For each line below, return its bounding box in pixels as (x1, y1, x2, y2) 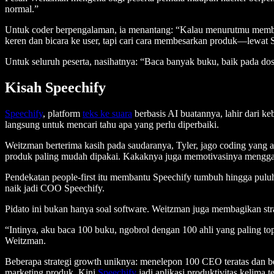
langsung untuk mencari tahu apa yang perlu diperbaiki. (5, 119, 221, 130)
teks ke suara (83, 108, 132, 119)
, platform (43, 108, 83, 119)
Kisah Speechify (5, 80, 109, 96)
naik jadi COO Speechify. (5, 183, 105, 194)
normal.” (5, 4, 41, 15)
